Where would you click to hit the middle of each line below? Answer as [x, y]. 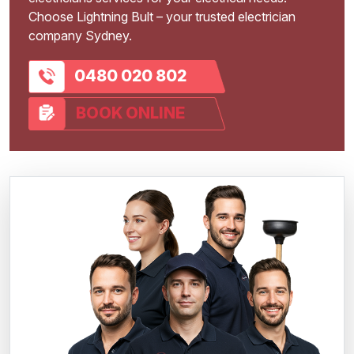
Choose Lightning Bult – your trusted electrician [162, 16]
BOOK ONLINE [130, 113]
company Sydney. [80, 35]
